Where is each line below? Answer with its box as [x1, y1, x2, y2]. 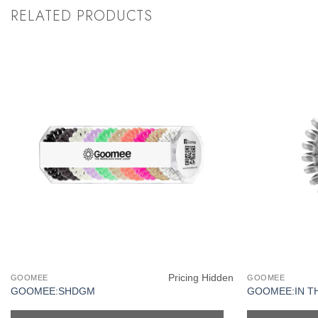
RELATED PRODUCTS [11, 6, 153, 27]
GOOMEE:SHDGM [10, 285, 95, 297]
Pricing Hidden [168, 272, 234, 284]
